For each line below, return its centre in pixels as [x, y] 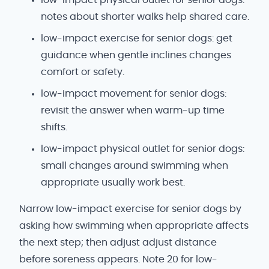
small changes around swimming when [134, 165]
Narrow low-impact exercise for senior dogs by [130, 209]
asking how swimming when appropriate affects [134, 225]
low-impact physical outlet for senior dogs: [143, 149]
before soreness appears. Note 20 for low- [118, 259]
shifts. [54, 127]
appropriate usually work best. [113, 182]
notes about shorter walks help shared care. [145, 17]
